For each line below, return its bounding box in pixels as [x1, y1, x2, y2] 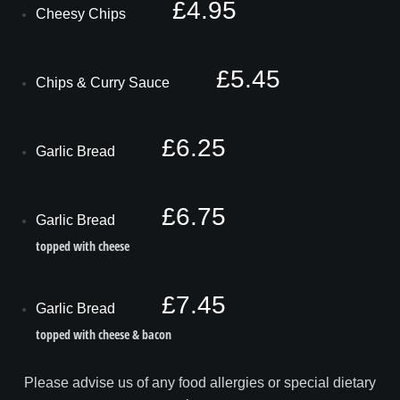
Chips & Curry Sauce [36, 75, 173, 91]
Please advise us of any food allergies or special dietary [24, 375, 376, 391]
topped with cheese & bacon [36, 326, 171, 344]
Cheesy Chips [36, 6, 129, 22]
